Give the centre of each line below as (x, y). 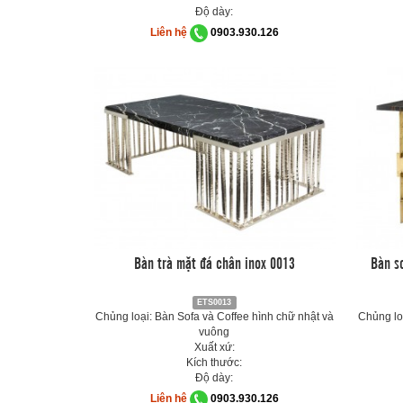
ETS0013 (215, 302)
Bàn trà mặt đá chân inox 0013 (214, 262)
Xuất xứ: (214, 347)
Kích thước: (215, 363)
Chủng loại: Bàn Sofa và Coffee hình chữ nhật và (214, 317)
